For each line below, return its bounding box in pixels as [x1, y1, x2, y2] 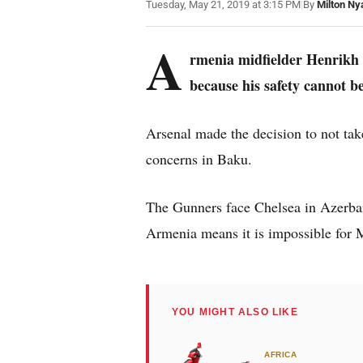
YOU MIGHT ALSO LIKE [172, 306, 298, 318]
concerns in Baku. [146, 149, 252, 169]
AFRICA [264, 350, 297, 359]
